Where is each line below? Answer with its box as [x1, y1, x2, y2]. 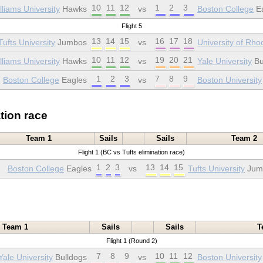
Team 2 [231, 134, 257, 143]
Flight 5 [121, 22, 142, 30]
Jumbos [55, 38, 87, 48]
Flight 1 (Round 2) [106, 237, 157, 245]
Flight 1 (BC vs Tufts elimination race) [78, 149, 185, 156]
